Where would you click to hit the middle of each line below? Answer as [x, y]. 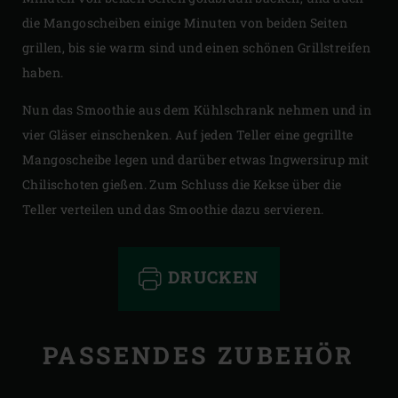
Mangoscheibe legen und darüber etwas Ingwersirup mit [196, 159]
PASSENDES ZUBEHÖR [199, 354]
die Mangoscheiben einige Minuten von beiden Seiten [185, 22]
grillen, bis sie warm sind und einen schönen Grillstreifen [197, 47]
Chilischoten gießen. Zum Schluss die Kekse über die [182, 184]
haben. [43, 72]
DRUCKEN [211, 276]
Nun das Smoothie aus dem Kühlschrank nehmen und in [197, 109]
